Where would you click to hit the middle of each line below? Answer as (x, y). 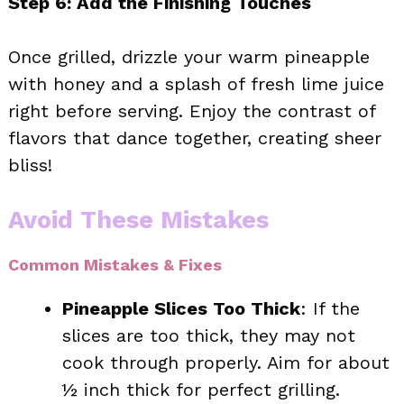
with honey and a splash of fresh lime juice (196, 83)
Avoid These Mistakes (138, 220)
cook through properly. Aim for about (226, 362)
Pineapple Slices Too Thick (181, 308)
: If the (330, 308)
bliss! (30, 165)
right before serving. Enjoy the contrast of (192, 110)
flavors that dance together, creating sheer (195, 138)
